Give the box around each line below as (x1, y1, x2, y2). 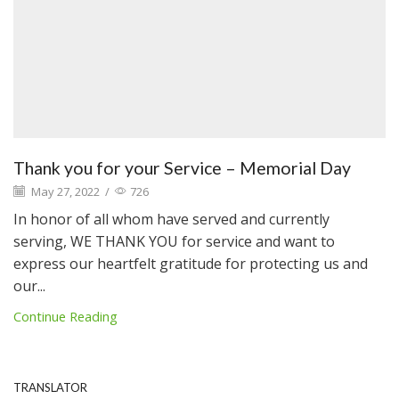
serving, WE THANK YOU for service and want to (13, 231, 335, 251)
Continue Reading (13, 306, 118, 325)
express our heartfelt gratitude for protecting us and (13, 253, 368, 273)
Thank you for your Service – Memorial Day (13, 157, 351, 178)
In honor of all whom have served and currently (13, 208, 330, 229)
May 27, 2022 (28, 183, 100, 199)
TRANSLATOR (13, 379, 87, 395)
